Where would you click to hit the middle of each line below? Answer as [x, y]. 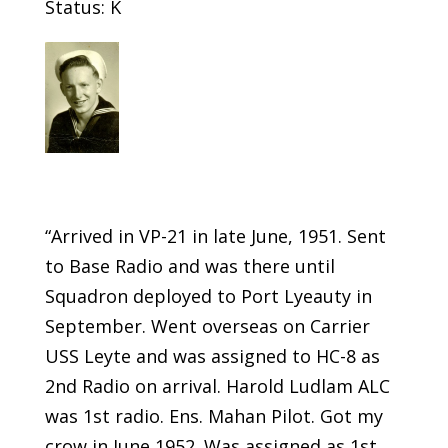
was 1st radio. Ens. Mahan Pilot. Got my [213, 415]
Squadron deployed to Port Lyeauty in [208, 295]
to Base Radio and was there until [189, 265]
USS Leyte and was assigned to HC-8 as [212, 355]
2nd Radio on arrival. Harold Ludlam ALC [217, 385]
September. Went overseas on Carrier [207, 325]
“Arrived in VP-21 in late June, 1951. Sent [215, 235]
